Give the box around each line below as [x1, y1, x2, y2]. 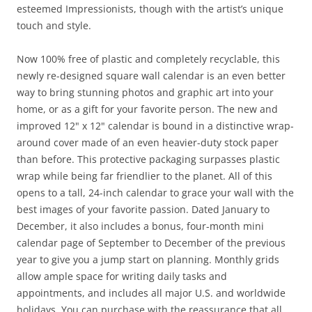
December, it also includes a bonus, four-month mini [17, 219, 264, 233]
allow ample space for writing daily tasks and [17, 270, 227, 283]
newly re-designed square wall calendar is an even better [17, 69, 286, 83]
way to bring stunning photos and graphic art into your [17, 86, 274, 100]
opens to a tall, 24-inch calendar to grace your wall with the [17, 186, 294, 200]
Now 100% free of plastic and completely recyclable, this [17, 52, 280, 66]
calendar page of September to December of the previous [17, 236, 286, 250]
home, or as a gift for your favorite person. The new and [17, 102, 278, 116]
